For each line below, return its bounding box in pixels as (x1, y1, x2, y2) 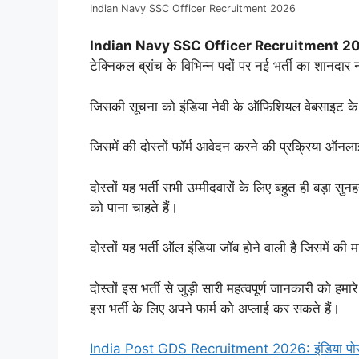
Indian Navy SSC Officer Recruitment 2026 (90, 2, 296, 14)
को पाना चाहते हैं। (90, 199, 178, 216)
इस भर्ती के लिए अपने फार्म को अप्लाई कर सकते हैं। (90, 300, 340, 317)
